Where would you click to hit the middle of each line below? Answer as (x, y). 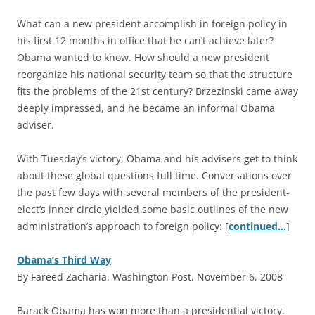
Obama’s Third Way (64, 259)
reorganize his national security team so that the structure (155, 74)
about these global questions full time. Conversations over (154, 175)
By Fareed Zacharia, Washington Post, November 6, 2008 (150, 276)
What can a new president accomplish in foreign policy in (152, 23)
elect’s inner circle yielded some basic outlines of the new (153, 209)
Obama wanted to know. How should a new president (143, 57)
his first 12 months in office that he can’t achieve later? (145, 40)
